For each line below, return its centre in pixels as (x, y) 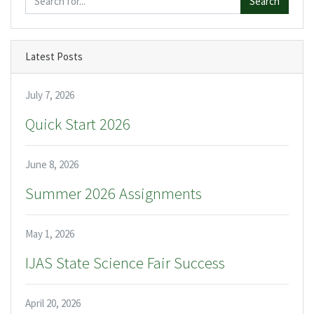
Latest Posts (54, 57)
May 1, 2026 (50, 234)
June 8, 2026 (52, 165)
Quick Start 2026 (78, 124)
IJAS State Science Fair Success (125, 263)
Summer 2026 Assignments (114, 194)
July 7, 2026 (50, 95)
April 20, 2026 (53, 303)
